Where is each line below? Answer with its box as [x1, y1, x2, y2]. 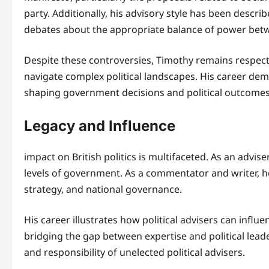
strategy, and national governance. [24, 183, 182, 196]
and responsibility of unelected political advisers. [24, 246, 245, 259]
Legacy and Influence [24, 117, 175, 135]
